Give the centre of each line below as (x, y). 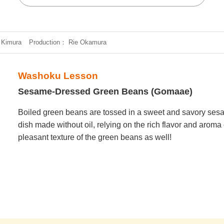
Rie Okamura (87, 42)
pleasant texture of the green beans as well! (95, 137)
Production (44, 42)
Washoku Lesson (58, 76)
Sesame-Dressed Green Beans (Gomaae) (105, 91)
